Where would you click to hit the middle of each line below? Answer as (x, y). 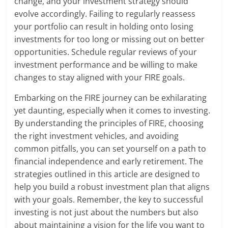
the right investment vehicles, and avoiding (97, 136)
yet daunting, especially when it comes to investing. (112, 111)
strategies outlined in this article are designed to (107, 174)
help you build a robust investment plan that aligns (112, 187)
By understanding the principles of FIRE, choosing (109, 123)
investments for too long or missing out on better (110, 39)
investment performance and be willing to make (106, 65)
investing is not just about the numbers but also (107, 212)
